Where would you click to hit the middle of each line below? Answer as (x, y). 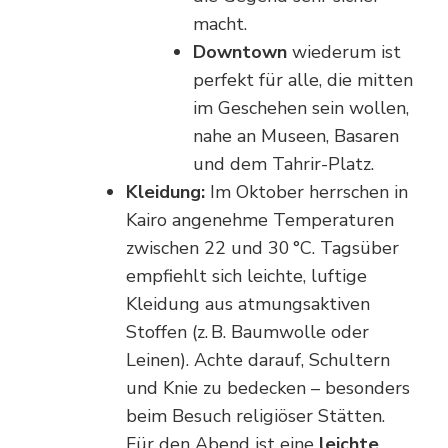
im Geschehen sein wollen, (301, 107)
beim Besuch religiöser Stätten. (255, 415)
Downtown (240, 51)
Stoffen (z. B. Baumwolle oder (247, 331)
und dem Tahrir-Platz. (283, 163)
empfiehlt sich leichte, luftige (246, 275)
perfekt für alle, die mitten (303, 79)
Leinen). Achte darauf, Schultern (258, 359)
